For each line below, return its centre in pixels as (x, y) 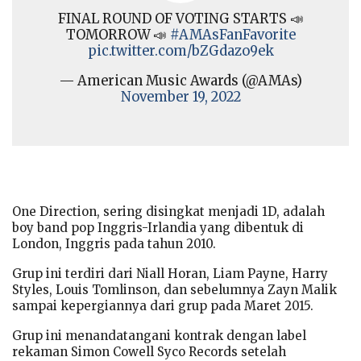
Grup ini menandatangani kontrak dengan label (159, 335)
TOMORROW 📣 (118, 35)
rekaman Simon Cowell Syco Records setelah (149, 351)
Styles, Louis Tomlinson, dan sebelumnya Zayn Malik (174, 289)
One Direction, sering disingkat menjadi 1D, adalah (168, 211)
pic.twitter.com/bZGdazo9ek (180, 51)
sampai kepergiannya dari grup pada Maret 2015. (163, 305)
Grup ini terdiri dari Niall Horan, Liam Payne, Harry (170, 273)
